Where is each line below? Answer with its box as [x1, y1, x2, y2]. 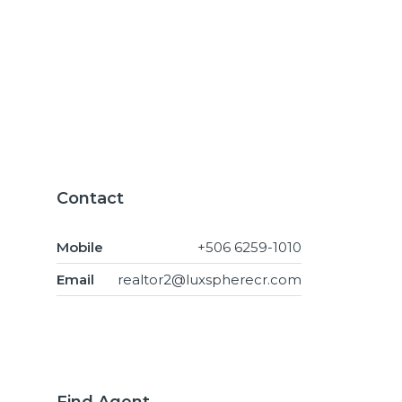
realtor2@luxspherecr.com [118, 270, 301, 288]
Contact [57, 188, 124, 208]
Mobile [57, 238, 103, 256]
